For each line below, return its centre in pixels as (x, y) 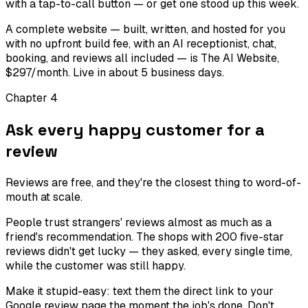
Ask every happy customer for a (135, 130)
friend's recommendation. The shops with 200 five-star (145, 237)
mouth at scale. (44, 197)
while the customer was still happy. (96, 266)
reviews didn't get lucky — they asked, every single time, (149, 252)
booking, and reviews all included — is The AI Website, (142, 58)
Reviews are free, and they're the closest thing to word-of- (153, 183)
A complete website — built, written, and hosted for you (145, 30)
